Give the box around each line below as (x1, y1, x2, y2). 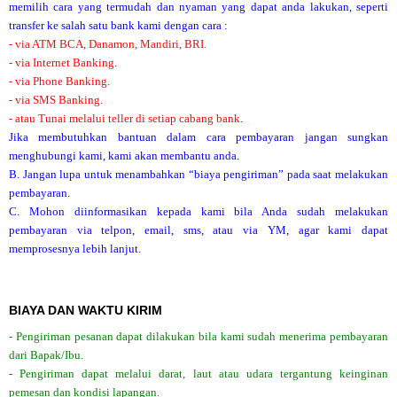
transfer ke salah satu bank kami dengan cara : (9, 18, 228, 32)
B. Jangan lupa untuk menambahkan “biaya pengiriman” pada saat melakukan (9, 167, 388, 181)
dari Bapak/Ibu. (9, 347, 83, 362)
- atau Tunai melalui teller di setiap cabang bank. (9, 111, 243, 125)
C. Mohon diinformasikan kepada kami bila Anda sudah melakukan (9, 204, 388, 218)
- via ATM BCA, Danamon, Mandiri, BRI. (9, 36, 206, 51)
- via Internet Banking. (9, 55, 117, 69)
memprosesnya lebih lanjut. (9, 241, 141, 255)
